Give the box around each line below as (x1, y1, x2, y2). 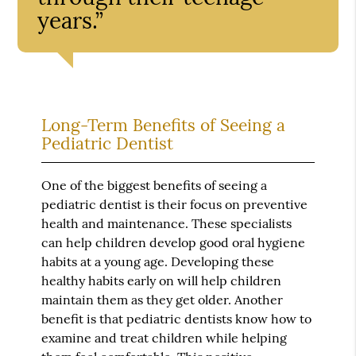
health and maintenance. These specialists (41, 215, 292, 231)
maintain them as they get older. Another (41, 291, 284, 308)
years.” (37, 6, 104, 35)
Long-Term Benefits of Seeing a (41, 114, 286, 136)
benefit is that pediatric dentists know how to (41, 310, 312, 327)
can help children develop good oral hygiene (41, 234, 306, 250)
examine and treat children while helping (41, 329, 288, 346)
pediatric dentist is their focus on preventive (41, 195, 308, 212)
